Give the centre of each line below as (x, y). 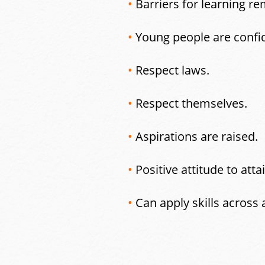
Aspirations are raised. (197, 136)
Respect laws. (172, 70)
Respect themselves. (191, 103)
